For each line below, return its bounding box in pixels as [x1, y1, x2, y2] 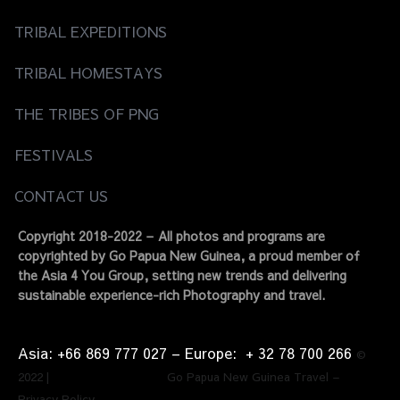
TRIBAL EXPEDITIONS [14, 21, 167, 41]
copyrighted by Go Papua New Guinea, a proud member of [18, 246, 360, 264]
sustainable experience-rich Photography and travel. [18, 286, 325, 304]
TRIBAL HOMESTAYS [14, 62, 162, 82]
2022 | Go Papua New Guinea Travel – [18, 369, 344, 385]
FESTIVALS [14, 144, 93, 164]
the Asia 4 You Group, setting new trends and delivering [18, 266, 346, 284]
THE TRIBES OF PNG [14, 103, 159, 123]
